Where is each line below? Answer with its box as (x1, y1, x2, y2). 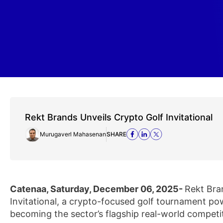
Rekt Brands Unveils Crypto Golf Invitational (25, 112, 213, 122)
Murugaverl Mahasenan (40, 130, 106, 138)
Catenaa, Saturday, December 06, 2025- (10, 184, 185, 194)
